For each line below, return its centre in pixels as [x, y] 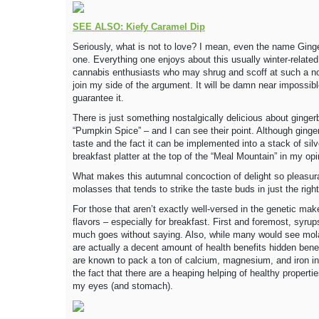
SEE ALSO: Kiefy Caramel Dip [139, 27]
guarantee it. [98, 98]
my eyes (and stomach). [123, 286]
